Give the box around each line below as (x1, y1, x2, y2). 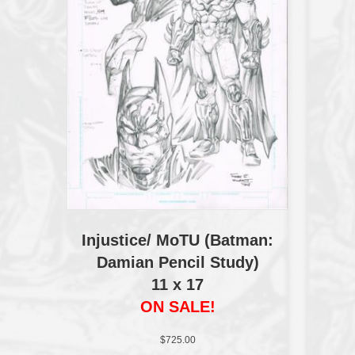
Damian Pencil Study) (96, 254, 259, 272)
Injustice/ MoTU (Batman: (82, 231, 273, 250)
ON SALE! (139, 298, 216, 316)
